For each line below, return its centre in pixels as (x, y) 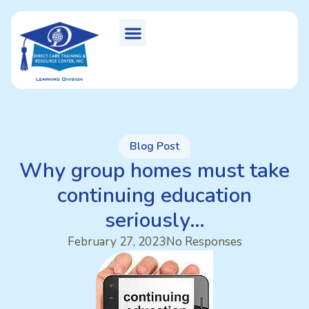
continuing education (154, 196)
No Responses (204, 242)
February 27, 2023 (116, 242)
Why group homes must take (154, 171)
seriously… (154, 221)
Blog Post (154, 147)
